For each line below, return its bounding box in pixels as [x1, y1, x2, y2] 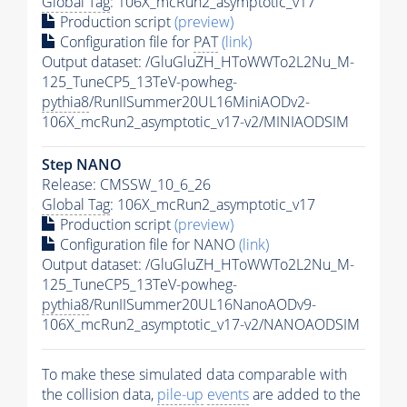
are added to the [249, 383, 361, 404]
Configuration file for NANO [56, 233, 239, 254]
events [207, 383, 249, 404]
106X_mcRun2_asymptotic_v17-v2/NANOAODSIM [42, 313, 360, 334]
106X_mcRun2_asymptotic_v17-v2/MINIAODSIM [42, 111, 349, 132]
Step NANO [42, 154, 122, 174]
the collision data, [42, 383, 157, 404]
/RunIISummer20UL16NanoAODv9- [89, 293, 316, 314]
